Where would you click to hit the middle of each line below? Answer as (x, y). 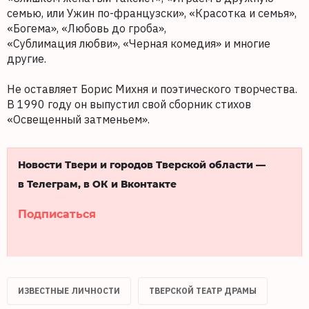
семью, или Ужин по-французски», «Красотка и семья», (152, 13)
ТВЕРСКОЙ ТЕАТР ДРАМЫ (203, 291)
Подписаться (57, 214)
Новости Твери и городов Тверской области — (143, 165)
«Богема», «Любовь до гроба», (88, 29)
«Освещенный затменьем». (78, 120)
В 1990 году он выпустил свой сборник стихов (129, 104)
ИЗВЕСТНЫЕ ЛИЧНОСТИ (69, 291)
